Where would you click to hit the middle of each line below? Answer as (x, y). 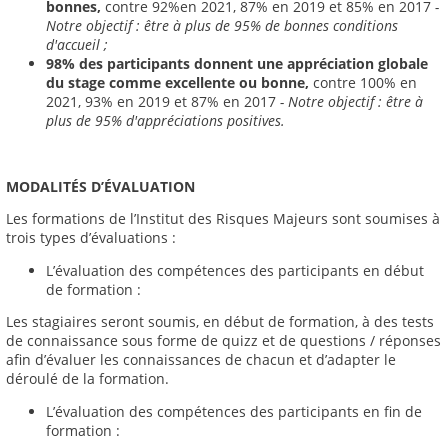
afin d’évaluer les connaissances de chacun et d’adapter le (201, 360)
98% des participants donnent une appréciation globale (237, 64)
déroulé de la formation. (87, 379)
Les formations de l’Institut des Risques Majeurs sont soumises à (223, 219)
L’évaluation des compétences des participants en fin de (234, 412)
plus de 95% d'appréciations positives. (165, 121)
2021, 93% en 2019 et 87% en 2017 (163, 102)
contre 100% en (365, 83)
